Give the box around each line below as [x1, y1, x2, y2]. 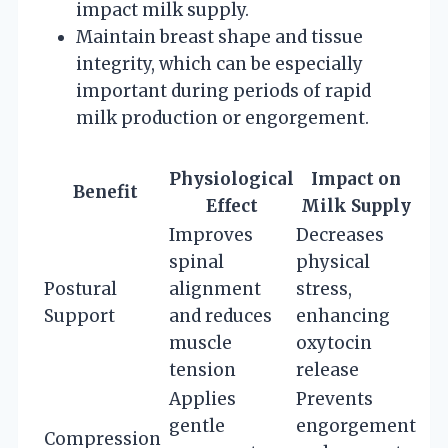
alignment [169, 277, 261, 300]
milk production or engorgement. [76, 106, 369, 129]
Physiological [169, 167, 294, 190]
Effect [205, 194, 258, 217]
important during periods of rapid [76, 79, 371, 102]
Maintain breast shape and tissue [76, 25, 363, 48]
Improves [169, 223, 253, 246]
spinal [169, 250, 224, 273]
